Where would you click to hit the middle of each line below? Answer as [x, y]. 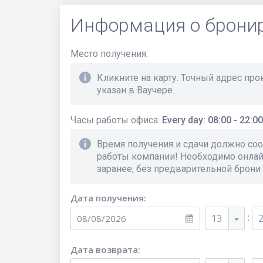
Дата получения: [108, 198]
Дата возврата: [105, 250]
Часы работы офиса [114, 120]
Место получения [108, 54]
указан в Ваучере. [136, 90]
